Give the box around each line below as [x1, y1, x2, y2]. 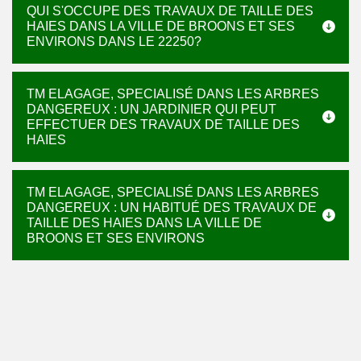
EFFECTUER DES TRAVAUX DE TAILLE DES [27, 118, 300, 131]
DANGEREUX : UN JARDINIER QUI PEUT [27, 102, 276, 116]
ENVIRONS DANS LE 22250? [27, 35, 201, 48]
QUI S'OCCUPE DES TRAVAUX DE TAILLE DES [27, 4, 313, 18]
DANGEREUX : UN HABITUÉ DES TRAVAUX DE [27, 201, 317, 214]
